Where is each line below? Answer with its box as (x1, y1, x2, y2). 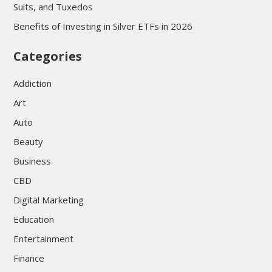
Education (13, 213, 54, 226)
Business (13, 155, 51, 168)
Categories (13, 48, 82, 65)
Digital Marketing (13, 194, 84, 206)
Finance (13, 252, 44, 265)
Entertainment (13, 233, 73, 245)
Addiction (13, 77, 52, 90)
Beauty (13, 135, 43, 148)
